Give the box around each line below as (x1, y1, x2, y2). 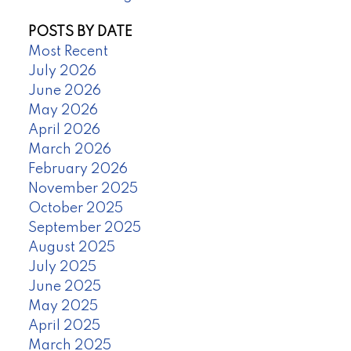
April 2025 (27, 319, 100, 334)
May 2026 (27, 103, 98, 118)
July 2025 (27, 260, 96, 275)
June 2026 (27, 84, 101, 99)
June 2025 (27, 280, 101, 295)
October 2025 (27, 201, 123, 216)
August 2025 (27, 241, 115, 255)
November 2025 (27, 182, 138, 197)
